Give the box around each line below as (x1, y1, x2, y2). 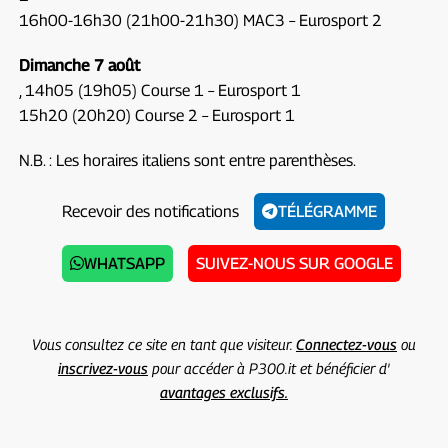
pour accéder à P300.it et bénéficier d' (147, 358, 390, 377)
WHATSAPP (83, 253, 165, 273)
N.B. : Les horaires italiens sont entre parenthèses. (18, 150, 356, 170)
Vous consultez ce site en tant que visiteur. (31, 334, 296, 353)
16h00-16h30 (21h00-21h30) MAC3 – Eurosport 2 (18, 10, 382, 30)
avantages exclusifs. (159, 382, 288, 401)
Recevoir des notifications (62, 201, 240, 221)
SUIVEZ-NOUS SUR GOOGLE (195, 253, 393, 273)
